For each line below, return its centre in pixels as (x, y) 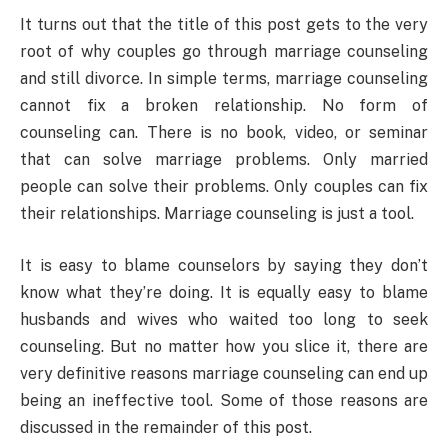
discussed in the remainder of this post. (166, 427)
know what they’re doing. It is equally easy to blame (224, 292)
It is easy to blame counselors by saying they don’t (224, 265)
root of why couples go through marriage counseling (224, 52)
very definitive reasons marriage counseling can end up (224, 373)
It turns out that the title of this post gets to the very (224, 25)
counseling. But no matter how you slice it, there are (224, 346)
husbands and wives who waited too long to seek (224, 319)
